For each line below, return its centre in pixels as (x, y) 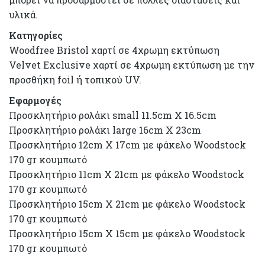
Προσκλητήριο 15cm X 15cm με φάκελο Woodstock (127, 233)
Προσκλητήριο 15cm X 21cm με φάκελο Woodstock (127, 204)
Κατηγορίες (36, 35)
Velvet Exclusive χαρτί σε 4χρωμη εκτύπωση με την (132, 65)
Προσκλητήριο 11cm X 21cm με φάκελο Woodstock (127, 174)
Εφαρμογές (35, 100)
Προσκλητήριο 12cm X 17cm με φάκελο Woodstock (127, 145)
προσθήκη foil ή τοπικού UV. (75, 80)
